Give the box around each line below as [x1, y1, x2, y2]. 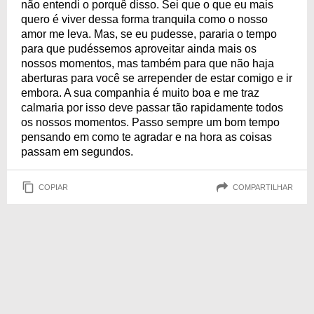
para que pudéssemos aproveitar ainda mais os [21, 43, 257, 55]
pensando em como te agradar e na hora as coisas [21, 131, 272, 143]
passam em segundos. [21, 146, 133, 158]
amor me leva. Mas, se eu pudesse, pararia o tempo [21, 28, 277, 40]
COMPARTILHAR [233, 182, 293, 191]
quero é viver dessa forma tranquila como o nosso [21, 13, 268, 25]
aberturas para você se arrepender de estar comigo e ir [21, 72, 292, 84]
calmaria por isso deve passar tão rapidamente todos [21, 102, 283, 114]
